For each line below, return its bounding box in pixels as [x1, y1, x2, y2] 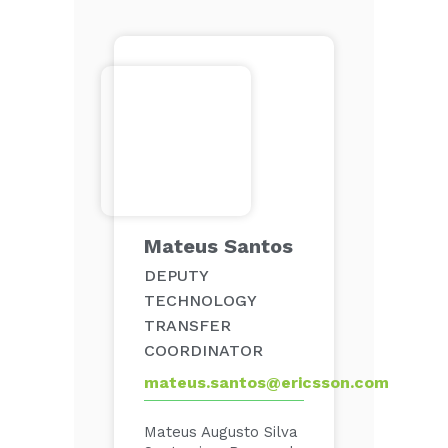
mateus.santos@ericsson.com [144, 373, 389, 392]
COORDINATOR [144, 341, 263, 360]
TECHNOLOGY [144, 291, 256, 310]
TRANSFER [144, 316, 231, 335]
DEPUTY [144, 266, 208, 285]
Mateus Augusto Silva [144, 423, 298, 441]
